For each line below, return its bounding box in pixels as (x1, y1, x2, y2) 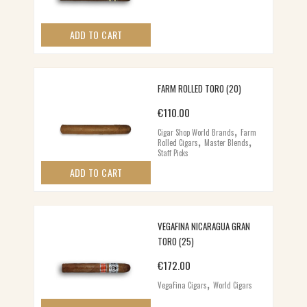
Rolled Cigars (158, 136, 199, 148)
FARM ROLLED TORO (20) (158, 81, 242, 95)
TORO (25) (158, 234, 195, 249)
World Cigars (213, 280, 253, 291)
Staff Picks (158, 147, 189, 158)
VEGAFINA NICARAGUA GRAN (158, 219, 251, 234)
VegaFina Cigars (158, 280, 208, 291)
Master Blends (204, 136, 249, 148)
